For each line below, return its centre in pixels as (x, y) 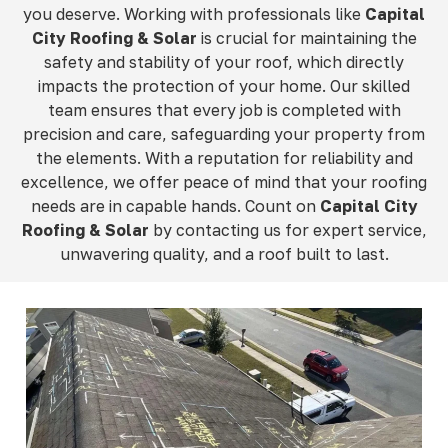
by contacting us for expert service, (289, 230)
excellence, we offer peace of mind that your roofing (224, 182)
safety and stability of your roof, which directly (224, 62)
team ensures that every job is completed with (224, 110)
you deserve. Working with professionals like (194, 14)
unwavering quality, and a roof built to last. (224, 254)
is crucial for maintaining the (306, 38)
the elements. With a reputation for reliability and (224, 158)
